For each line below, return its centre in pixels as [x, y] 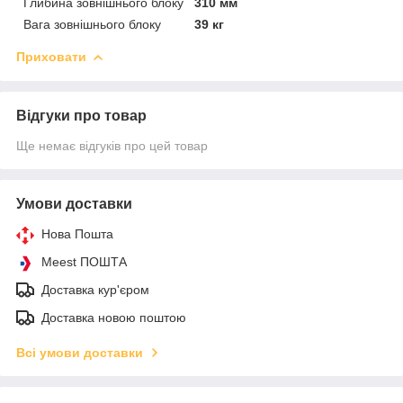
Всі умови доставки [80, 352]
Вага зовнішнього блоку [92, 24]
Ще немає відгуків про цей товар [112, 145]
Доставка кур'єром [95, 289]
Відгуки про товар [81, 115]
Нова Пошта [77, 233]
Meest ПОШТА [84, 261]
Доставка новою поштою [114, 317]
